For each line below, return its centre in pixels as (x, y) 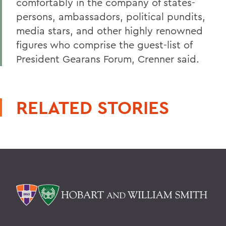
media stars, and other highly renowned (109, 31)
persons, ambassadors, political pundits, (111, 16)
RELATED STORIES (93, 107)
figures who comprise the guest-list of (104, 45)
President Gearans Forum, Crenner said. (108, 59)
